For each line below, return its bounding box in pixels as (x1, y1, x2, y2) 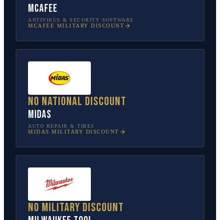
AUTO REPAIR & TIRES (28, 123, 95, 129)
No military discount (28, 200, 124, 215)
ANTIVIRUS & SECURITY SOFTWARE (28, 17, 134, 23)
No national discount (28, 94, 126, 109)
